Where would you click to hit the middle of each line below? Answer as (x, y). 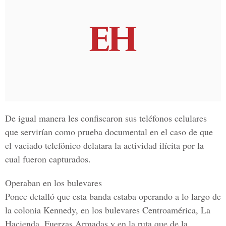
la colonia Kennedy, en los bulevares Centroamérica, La (108, 210)
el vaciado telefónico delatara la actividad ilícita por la (104, 145)
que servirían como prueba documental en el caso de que (109, 132)
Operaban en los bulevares (53, 183)
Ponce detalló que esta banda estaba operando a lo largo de (113, 196)
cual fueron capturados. (48, 159)
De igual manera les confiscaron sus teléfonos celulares (106, 118)
